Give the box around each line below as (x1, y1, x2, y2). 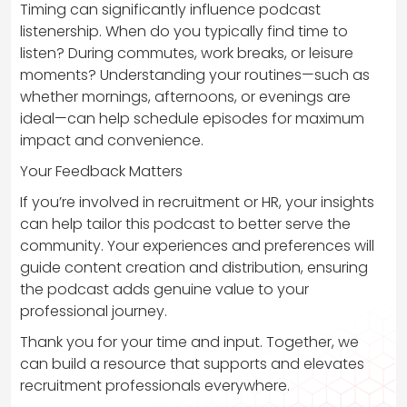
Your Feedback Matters (20, 160, 183, 182)
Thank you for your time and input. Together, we (20, 331, 359, 352)
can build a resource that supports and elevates (20, 352, 364, 374)
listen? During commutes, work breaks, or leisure (20, 42, 353, 64)
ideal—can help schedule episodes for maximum (20, 107, 364, 129)
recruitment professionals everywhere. (20, 374, 290, 396)
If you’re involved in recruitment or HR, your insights (20, 191, 374, 213)
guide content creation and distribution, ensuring (20, 256, 368, 278)
